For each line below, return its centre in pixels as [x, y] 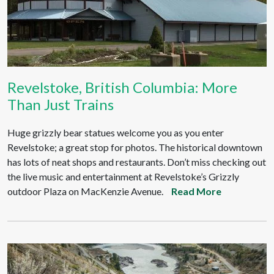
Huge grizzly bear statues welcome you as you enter [116, 132]
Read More [196, 191]
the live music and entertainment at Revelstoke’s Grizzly [123, 176]
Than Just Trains [61, 104]
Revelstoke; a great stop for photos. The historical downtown [135, 147]
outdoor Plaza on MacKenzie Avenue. [86, 191]
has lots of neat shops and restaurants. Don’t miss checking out [137, 162]
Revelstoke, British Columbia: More [122, 87]
